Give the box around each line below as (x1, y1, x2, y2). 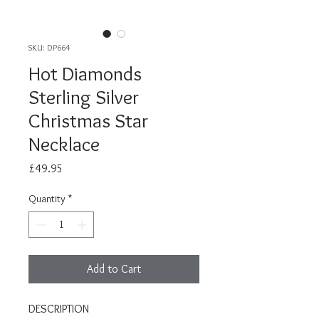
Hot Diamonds (28, 61, 142, 85)
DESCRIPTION (28, 302, 89, 315)
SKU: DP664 (28, 42, 70, 53)
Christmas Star (28, 108, 148, 132)
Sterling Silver (28, 85, 139, 109)
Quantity (28, 192, 66, 205)
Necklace (28, 132, 100, 156)
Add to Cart (87, 262, 141, 276)
